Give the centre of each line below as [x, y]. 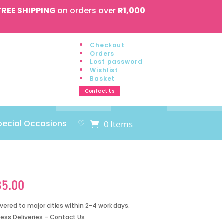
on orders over [86, 11]
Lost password [116, 62]
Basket [102, 79]
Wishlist [104, 70]
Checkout [107, 45]
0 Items [118, 124]
